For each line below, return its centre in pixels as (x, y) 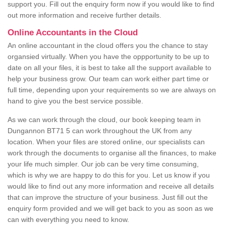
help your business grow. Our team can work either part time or (108, 79)
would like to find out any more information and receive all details (111, 186)
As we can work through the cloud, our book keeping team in (104, 120)
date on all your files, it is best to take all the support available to (109, 68)
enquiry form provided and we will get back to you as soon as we (110, 209)
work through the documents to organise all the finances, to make (112, 153)
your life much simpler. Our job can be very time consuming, (103, 164)
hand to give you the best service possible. (75, 101)
